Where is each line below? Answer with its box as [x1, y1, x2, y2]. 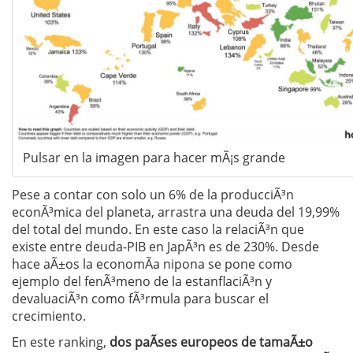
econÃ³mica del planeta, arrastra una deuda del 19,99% [12, 203, 340, 221]
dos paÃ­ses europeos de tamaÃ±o [110, 333, 313, 351]
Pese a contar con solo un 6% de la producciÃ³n [12, 186, 294, 204]
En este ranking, [12, 333, 110, 351]
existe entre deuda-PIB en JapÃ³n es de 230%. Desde [12, 238, 319, 256]
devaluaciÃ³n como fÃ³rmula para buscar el [12, 290, 269, 308]
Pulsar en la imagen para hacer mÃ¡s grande [23, 149, 285, 167]
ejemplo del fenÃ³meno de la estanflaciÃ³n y [12, 273, 272, 291]
